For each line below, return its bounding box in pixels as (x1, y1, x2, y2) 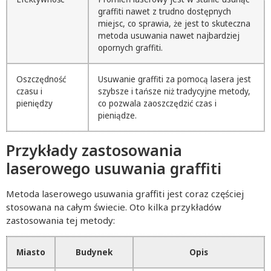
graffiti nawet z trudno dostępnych (98, 6, 231, 18)
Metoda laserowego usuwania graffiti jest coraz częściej (6, 188, 244, 200)
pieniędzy (16, 98, 53, 109)
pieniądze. (98, 110, 137, 122)
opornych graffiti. (98, 42, 163, 54)
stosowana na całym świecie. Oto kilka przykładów (6, 201, 221, 214)
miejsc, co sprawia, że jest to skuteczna (98, 18, 250, 30)
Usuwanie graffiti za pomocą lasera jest (98, 74, 251, 85)
